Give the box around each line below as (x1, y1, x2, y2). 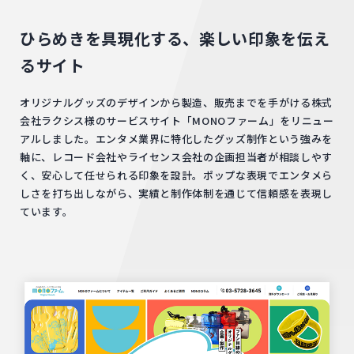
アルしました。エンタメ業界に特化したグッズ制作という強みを (20, 131, 333, 146)
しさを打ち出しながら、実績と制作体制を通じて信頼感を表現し (20, 186, 333, 201)
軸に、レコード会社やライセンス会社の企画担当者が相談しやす (20, 149, 333, 164)
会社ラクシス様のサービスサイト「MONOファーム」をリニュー (20, 113, 334, 128)
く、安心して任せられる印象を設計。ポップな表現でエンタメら (20, 168, 333, 183)
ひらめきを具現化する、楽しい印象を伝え (20, 27, 330, 50)
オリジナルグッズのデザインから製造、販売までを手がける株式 (20, 95, 333, 110)
